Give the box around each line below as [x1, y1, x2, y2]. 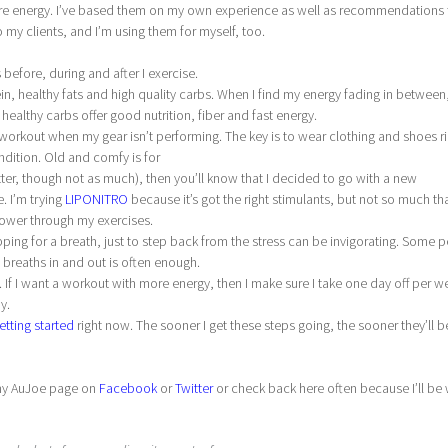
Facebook [99, 379, 157, 398]
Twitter [175, 379, 213, 398]
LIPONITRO [65, 190, 128, 209]
